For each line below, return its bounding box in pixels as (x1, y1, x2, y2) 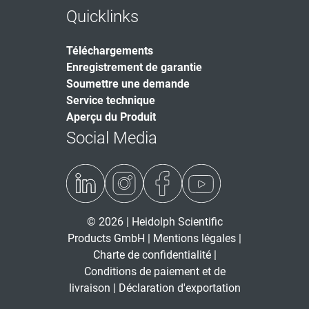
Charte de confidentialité (92, 248, 214, 261)
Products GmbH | (68, 232, 153, 245)
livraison (68, 281, 113, 295)
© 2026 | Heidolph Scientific (86, 215, 223, 228)
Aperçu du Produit (66, 110, 156, 123)
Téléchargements (66, 44, 153, 57)
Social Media (66, 128, 157, 148)
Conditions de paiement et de (83, 265, 226, 278)
